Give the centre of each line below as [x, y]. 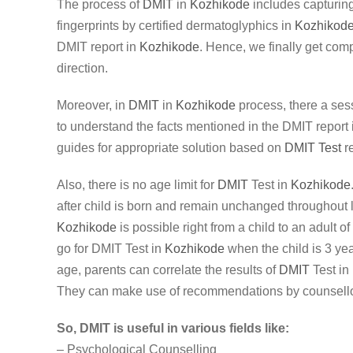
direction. [82, 68]
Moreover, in [93, 105]
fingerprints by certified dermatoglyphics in [176, 26]
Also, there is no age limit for [137, 185]
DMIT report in [98, 47]
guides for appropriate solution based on [171, 148]
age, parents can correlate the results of [168, 270]
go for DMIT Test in [111, 249]
